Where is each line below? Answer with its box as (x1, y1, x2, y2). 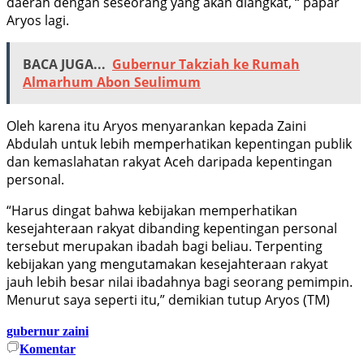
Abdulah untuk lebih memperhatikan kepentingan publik (6, 134, 352, 153)
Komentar (19, 341, 76, 356)
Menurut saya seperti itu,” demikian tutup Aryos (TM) (6, 290, 333, 309)
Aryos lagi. (6, 11, 69, 29)
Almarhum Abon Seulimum (23, 72, 201, 91)
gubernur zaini (6, 323, 89, 338)
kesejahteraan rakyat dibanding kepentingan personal (6, 219, 337, 237)
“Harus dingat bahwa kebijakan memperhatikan (6, 201, 297, 219)
